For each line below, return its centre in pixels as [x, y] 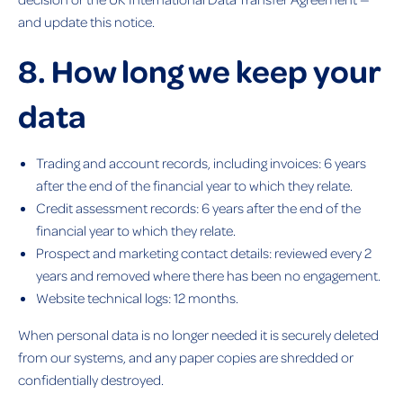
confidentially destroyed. [91, 379]
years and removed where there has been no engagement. [208, 275]
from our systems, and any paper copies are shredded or [186, 357]
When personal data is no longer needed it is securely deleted [198, 334]
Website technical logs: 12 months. [137, 297]
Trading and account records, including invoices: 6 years [201, 162]
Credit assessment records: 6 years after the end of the [198, 207]
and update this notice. [86, 21]
